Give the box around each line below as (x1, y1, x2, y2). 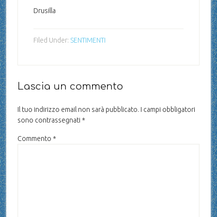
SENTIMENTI (70, 36, 106, 44)
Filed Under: (33, 36, 70, 44)
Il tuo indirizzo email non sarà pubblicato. (17, 106, 139, 113)
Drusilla (33, 7, 56, 15)
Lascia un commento (17, 81, 123, 92)
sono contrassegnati (17, 116, 82, 124)
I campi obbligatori (140, 106, 195, 113)
